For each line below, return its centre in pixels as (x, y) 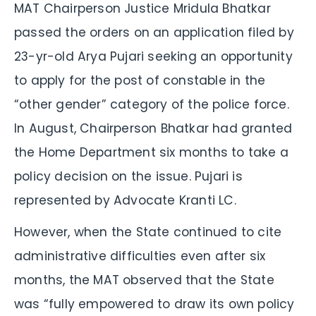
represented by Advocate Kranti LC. (125, 200)
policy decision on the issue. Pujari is (128, 176)
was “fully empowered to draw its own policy (154, 304)
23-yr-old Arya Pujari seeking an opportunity (153, 56)
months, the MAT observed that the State (144, 280)
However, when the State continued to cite (148, 232)
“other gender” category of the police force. (152, 104)
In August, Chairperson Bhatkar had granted (153, 128)
